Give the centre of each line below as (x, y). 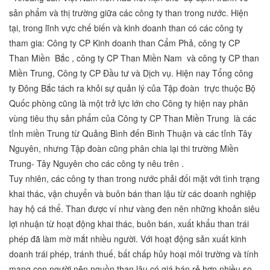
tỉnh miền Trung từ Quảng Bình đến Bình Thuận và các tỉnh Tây (130, 133)
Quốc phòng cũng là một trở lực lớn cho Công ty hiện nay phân (129, 103)
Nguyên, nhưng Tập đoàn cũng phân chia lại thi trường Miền (124, 149)
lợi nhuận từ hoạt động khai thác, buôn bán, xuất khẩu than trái (129, 224)
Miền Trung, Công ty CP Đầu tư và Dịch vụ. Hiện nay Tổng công (131, 73)
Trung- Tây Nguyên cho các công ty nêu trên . (100, 164)
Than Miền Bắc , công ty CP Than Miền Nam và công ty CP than (134, 58)
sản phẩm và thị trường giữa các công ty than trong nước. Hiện (129, 13)
